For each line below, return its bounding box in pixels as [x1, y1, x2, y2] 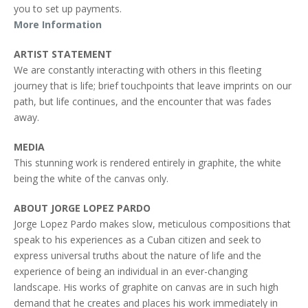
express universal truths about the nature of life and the [14, 249, 261, 263]
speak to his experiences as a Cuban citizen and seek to [14, 233, 261, 247]
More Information [14, 18, 102, 32]
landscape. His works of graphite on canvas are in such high [14, 280, 278, 294]
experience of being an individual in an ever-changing [14, 265, 247, 278]
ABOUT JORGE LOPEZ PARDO [14, 201, 151, 215]
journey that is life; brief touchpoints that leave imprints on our [14, 79, 291, 93]
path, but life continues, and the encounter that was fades [14, 95, 272, 109]
